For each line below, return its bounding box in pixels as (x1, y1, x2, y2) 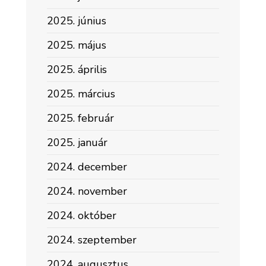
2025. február (47, 111, 114, 125)
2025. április (47, 62, 107, 77)
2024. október (47, 208, 116, 223)
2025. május (47, 38, 106, 52)
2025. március (47, 87, 115, 101)
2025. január (47, 135, 107, 150)
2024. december (47, 160, 127, 174)
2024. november (47, 184, 127, 198)
